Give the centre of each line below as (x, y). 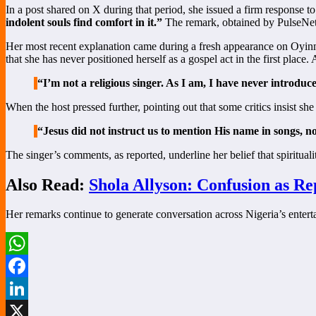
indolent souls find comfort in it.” (84, 22)
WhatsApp (30, 266)
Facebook (28, 288)
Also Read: (47, 184)
